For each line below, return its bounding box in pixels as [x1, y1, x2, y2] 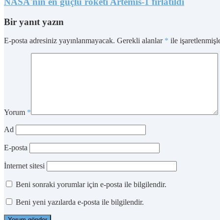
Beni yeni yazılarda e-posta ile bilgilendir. [16, 198, 144, 207]
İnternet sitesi [4, 162, 45, 170]
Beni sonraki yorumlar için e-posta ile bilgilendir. [16, 180, 166, 189]
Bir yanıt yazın [4, 16, 64, 27]
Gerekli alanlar [117, 36, 165, 45]
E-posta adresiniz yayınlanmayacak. [4, 36, 115, 45]
